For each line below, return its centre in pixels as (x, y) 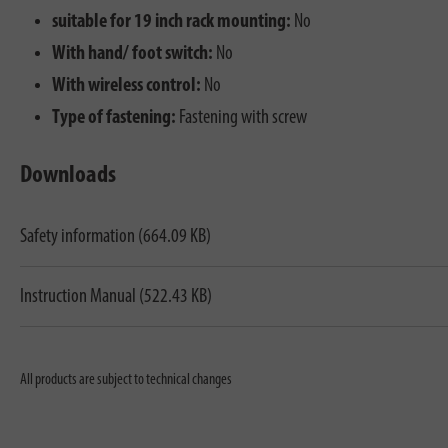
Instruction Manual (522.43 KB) (116, 296)
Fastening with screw (241, 118)
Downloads (68, 176)
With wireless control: (126, 86)
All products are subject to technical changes (126, 380)
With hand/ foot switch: (132, 54)
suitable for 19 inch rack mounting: (171, 22)
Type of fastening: (114, 118)
